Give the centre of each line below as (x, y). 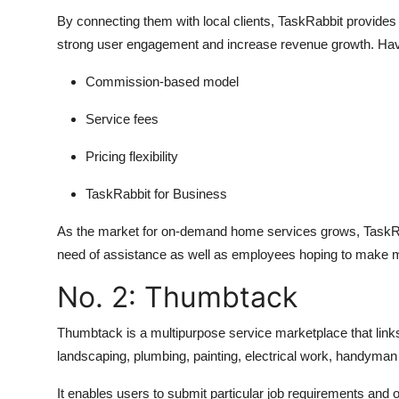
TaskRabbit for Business (156, 194)
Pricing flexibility (132, 157)
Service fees (122, 119)
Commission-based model (162, 82)
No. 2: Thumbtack (177, 297)
